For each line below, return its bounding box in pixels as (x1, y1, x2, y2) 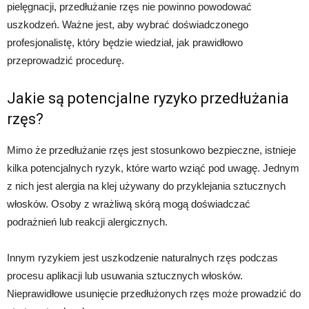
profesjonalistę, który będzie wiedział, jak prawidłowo (7, 37, 243, 48)
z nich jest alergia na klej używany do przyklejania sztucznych (7, 180, 286, 192)
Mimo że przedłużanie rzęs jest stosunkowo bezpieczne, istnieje (7, 144, 296, 156)
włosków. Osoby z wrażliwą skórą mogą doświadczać (7, 198, 250, 210)
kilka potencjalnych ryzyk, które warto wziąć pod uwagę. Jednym (7, 162, 299, 174)
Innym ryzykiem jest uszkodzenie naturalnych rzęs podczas (7, 252, 278, 263)
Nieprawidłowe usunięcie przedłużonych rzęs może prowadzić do (7, 288, 301, 299)
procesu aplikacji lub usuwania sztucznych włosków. (7, 270, 243, 281)
